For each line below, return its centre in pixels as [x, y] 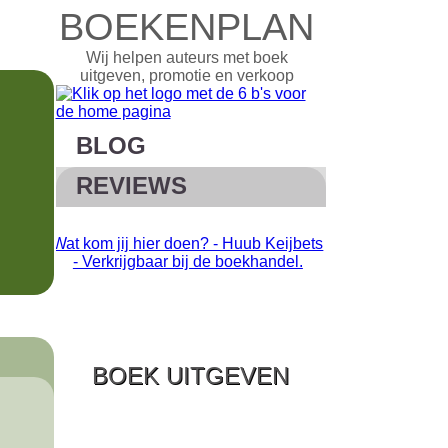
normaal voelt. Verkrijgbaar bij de [258, 261]
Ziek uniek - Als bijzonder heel [258, 243]
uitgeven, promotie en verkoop [186, 75]
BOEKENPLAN [186, 27]
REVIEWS [131, 185]
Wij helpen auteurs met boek [186, 57]
